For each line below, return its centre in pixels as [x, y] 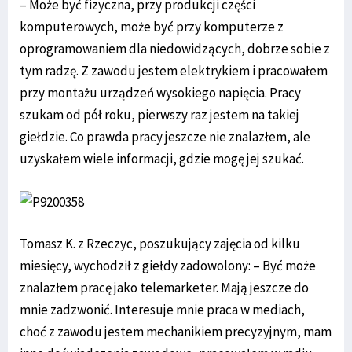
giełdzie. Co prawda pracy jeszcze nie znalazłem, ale [165, 137]
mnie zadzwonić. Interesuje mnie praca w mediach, [162, 310]
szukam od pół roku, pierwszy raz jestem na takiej [159, 115]
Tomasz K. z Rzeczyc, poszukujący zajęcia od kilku [160, 244]
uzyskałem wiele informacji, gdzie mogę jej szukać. [162, 159]
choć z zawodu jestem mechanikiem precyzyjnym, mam [176, 332]
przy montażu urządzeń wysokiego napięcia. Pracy [160, 93]
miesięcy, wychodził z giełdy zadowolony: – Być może [168, 266]
